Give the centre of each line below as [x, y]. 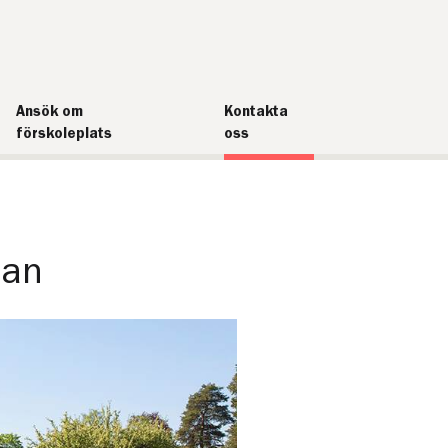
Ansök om [50, 111]
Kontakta [255, 111]
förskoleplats [64, 133]
